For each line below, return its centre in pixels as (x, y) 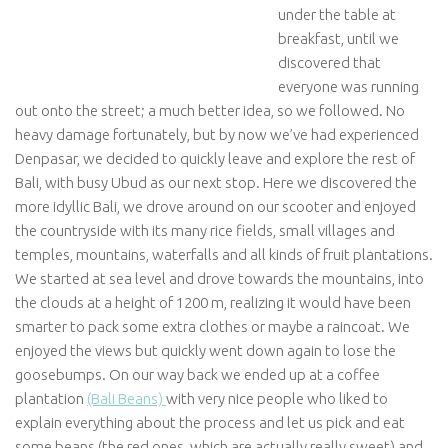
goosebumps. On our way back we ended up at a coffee (197, 374)
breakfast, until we (338, 38)
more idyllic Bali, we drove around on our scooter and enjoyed (215, 206)
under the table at (337, 14)
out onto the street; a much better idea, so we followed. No (210, 110)
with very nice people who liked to (277, 398)
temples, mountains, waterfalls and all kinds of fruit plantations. (224, 254)
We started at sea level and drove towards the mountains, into (219, 278)
